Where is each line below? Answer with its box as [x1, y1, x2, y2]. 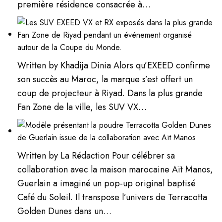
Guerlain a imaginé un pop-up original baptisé [17, 176, 196, 190]
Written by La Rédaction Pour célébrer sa [17, 149, 175, 162]
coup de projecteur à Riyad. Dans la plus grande [17, 86, 203, 100]
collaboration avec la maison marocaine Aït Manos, [17, 163, 214, 176]
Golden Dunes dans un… [17, 204, 112, 218]
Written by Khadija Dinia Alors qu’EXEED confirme [17, 58, 211, 72]
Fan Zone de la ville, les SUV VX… [17, 100, 147, 113]
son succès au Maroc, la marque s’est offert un [17, 72, 193, 86]
